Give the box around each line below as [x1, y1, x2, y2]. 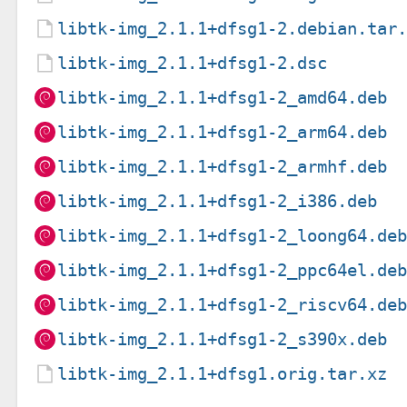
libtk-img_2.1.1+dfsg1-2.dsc [57, 52, 328, 74]
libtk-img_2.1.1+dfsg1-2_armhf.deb [57, 155, 388, 177]
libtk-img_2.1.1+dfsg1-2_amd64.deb [57, 86, 388, 108]
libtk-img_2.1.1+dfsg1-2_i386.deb [57, 190, 378, 212]
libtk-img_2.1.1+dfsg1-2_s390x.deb [57, 328, 388, 350]
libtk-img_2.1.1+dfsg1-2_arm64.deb [57, 121, 388, 143]
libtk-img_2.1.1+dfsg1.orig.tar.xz [57, 362, 388, 384]
